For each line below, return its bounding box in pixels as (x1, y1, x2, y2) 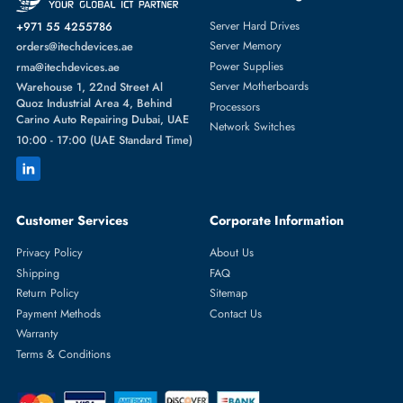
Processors (233, 378, 290, 397)
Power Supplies (233, 333, 316, 352)
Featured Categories (233, 251, 371, 272)
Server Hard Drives (233, 288, 334, 307)
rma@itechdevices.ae (18, 334, 133, 353)
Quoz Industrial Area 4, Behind (18, 374, 192, 393)
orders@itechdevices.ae (18, 311, 148, 330)
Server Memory (233, 310, 314, 329)
